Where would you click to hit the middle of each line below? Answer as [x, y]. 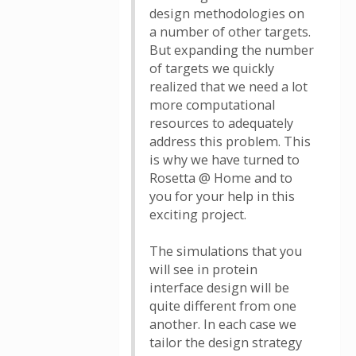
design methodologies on [227, 14]
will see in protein [203, 269]
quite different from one [223, 306]
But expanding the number [232, 50]
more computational [212, 105]
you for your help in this [222, 196]
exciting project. [198, 215]
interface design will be [219, 288]
